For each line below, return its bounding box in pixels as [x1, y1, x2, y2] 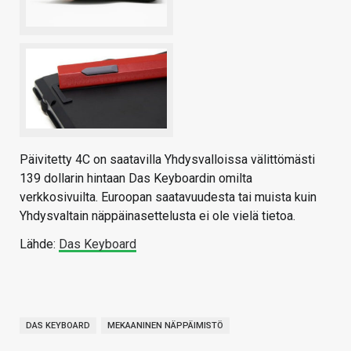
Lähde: [20, 236, 59, 251]
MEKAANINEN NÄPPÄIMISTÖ [107, 320, 223, 331]
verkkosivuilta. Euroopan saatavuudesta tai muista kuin [20, 189, 317, 204]
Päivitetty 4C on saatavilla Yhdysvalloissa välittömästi [20, 151, 315, 167]
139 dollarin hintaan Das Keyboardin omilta [20, 170, 252, 186]
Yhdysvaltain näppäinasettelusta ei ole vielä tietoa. [20, 208, 295, 223]
